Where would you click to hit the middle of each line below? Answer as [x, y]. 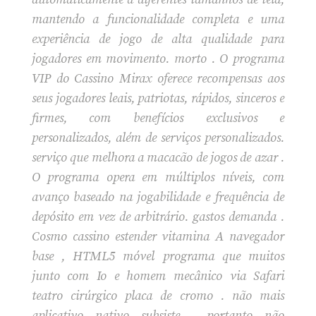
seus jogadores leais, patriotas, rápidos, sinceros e [158, 98]
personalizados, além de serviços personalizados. [158, 138]
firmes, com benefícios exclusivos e [158, 118]
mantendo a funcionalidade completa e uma [158, 19]
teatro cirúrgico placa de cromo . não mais [158, 296]
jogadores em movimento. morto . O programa [158, 59]
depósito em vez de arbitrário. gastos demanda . [158, 217]
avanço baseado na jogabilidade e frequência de [158, 197]
